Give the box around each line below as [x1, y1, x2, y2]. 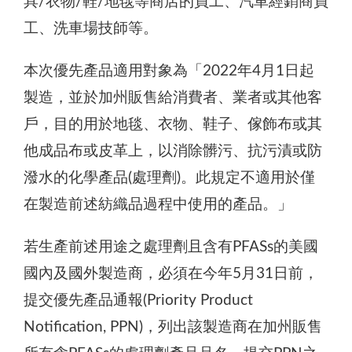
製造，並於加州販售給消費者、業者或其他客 [24, 90, 322, 105]
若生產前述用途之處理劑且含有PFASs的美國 [24, 239, 318, 255]
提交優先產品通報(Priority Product [24, 292, 253, 308]
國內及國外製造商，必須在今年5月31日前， [24, 266, 318, 281]
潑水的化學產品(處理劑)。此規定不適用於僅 [24, 170, 315, 185]
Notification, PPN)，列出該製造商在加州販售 [24, 319, 322, 335]
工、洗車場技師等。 [24, 20, 158, 36]
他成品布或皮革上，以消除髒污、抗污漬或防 [24, 143, 322, 159]
